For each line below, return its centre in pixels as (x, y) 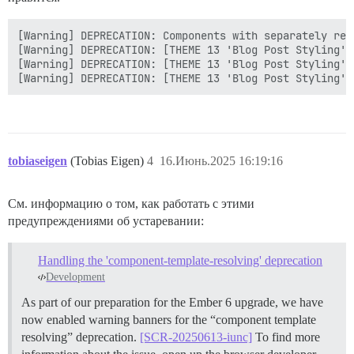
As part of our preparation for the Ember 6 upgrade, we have (172, 303)
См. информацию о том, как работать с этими (131, 203)
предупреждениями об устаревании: (106, 220)
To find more (286, 337)
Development (76, 277)
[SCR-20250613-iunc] (196, 337)
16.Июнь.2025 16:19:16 (221, 160)
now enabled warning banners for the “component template (169, 320)
